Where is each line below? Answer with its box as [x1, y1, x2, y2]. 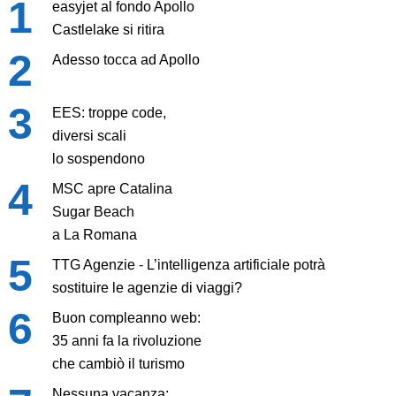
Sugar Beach [51, 204, 134, 220]
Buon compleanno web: [51, 310, 201, 326]
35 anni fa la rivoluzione [51, 333, 202, 349]
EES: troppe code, [51, 105, 166, 121]
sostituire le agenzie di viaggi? [51, 280, 242, 296]
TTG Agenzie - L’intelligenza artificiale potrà [51, 257, 325, 273]
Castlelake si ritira [51, 22, 164, 38]
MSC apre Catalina [51, 181, 172, 197]
